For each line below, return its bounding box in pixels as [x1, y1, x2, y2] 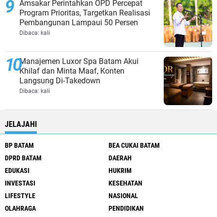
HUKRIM [108, 167, 132, 175]
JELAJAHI [5, 120, 37, 129]
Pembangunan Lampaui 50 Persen [19, 18, 138, 28]
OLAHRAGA [5, 204, 36, 213]
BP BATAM [5, 141, 34, 150]
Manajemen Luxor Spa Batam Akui [19, 57, 139, 66]
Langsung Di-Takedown [19, 76, 100, 86]
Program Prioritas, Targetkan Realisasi [19, 8, 150, 18]
